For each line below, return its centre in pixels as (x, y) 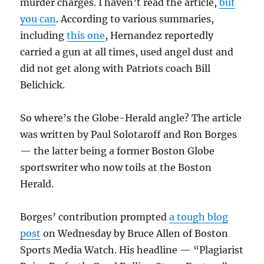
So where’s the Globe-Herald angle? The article (131, 118)
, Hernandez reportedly (159, 36)
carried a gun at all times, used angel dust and (127, 52)
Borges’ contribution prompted (95, 217)
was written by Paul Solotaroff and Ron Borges (129, 135)
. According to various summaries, (135, 19)
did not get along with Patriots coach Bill (115, 69)
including (44, 36)
